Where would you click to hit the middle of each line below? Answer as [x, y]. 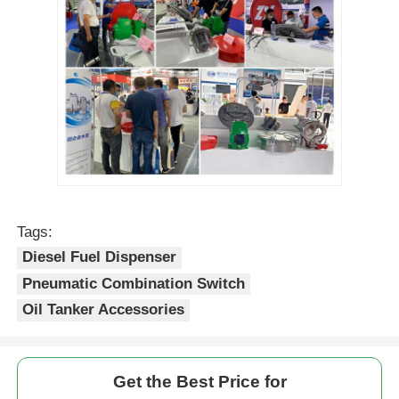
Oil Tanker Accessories [104, 310]
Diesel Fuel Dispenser [100, 257]
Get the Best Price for [199, 382]
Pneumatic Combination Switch [134, 283]
